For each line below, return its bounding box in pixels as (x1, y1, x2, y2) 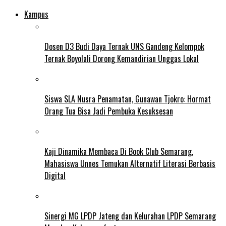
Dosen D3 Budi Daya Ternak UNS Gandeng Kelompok (44, 40, 204, 53)
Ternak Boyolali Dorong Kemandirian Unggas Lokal (44, 52, 199, 65)
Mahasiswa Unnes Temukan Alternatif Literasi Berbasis (44, 157, 215, 170)
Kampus (24, 8, 48, 21)
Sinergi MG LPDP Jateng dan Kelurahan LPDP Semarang (44, 210, 216, 222)
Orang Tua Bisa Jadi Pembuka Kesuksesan (44, 105, 173, 118)
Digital (44, 169, 66, 182)
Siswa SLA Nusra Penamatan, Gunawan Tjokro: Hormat (44, 93, 211, 105)
